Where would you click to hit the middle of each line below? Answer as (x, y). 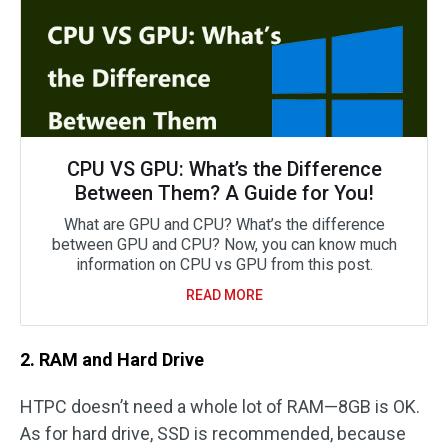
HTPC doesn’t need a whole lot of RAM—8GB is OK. (220, 407)
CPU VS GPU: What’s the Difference (224, 169)
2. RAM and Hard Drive (112, 360)
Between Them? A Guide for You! (224, 193)
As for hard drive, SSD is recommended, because (213, 434)
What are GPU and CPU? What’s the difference (224, 225)
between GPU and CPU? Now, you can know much (224, 245)
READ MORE (224, 295)
